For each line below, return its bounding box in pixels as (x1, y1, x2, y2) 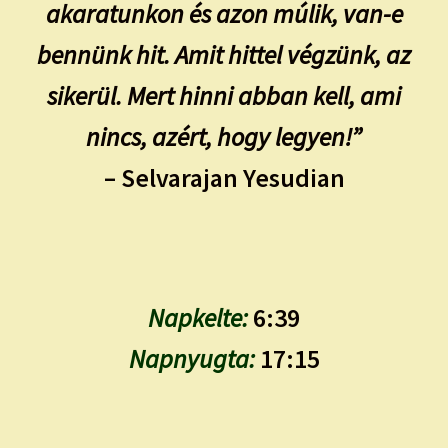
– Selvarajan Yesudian (103, 162, 345, 195)
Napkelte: (148, 301, 248, 334)
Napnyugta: (128, 342, 255, 375)
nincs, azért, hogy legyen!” (86, 121, 362, 154)
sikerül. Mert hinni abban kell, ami (47, 80, 401, 113)
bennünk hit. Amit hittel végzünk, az (37, 39, 411, 72)
